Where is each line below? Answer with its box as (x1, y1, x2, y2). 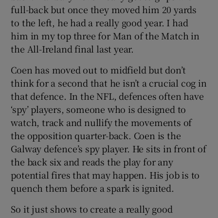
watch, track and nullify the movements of (11, 115, 192, 128)
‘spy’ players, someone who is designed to (11, 102, 186, 115)
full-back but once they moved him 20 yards (11, 2, 197, 16)
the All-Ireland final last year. (11, 42, 134, 55)
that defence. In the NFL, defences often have (11, 89, 204, 102)
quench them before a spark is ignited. (11, 181, 174, 194)
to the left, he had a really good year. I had (11, 16, 188, 29)
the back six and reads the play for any (11, 155, 173, 168)
